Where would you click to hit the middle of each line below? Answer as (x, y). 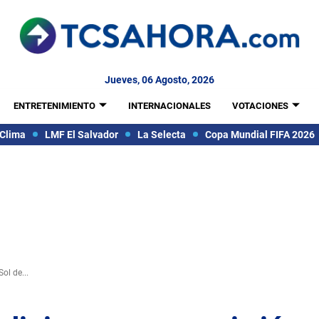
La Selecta (161, 134)
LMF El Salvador (81, 134)
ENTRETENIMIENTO (54, 106)
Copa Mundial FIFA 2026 (260, 134)
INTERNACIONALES (169, 106)
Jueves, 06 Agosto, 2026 (159, 80)
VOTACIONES (260, 106)
